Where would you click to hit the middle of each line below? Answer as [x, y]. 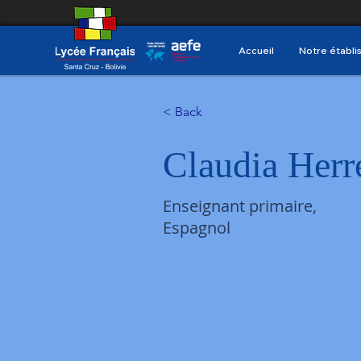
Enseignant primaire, [240, 206]
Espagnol [197, 228]
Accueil [256, 50]
